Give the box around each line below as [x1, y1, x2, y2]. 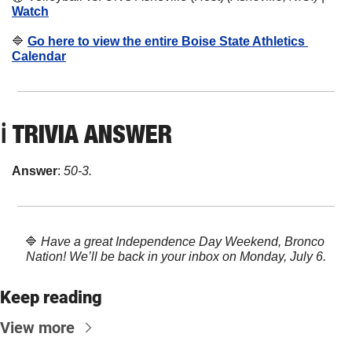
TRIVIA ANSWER [13, 118, 172, 148]
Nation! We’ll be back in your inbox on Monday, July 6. [26, 249, 326, 263]
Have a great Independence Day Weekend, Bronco [40, 234, 324, 248]
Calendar [12, 49, 66, 63]
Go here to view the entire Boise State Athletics [27, 34, 305, 48]
